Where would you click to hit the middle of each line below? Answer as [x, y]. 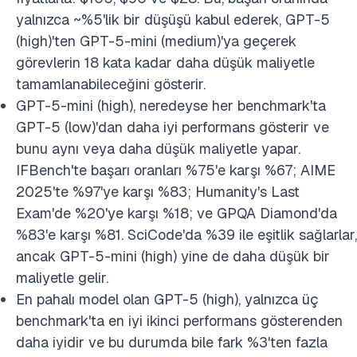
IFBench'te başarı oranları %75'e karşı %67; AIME [176, 170]
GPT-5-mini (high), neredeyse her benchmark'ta [171, 106]
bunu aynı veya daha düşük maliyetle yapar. [158, 149]
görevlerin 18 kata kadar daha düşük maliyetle [165, 63]
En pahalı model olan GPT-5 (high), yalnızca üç [167, 299]
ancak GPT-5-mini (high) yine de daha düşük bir [173, 256]
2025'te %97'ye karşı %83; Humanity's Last [158, 192]
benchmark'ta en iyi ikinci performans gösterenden [179, 321]
